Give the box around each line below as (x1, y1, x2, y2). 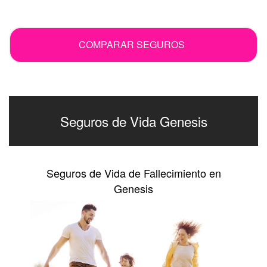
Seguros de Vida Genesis (60, 111, 207, 131)
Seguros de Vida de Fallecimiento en (46, 165, 221, 181)
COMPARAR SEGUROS (78, 38, 185, 52)
